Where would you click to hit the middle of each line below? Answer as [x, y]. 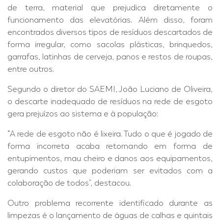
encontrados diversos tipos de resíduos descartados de [110, 32]
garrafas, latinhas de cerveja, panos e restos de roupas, [110, 57]
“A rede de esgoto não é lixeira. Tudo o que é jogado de [110, 134]
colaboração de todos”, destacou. [69, 183]
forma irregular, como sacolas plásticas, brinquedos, [110, 45]
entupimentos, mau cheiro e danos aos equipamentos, [110, 159]
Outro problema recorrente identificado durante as [110, 203]
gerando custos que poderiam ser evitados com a [110, 171]
